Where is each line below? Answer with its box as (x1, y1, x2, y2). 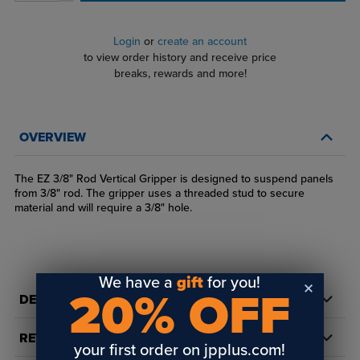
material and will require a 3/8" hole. (14, 201, 192, 215)
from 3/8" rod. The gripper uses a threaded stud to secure (14, 186, 305, 201)
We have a (99, 272, 178, 292)
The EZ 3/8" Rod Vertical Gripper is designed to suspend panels (14, 172, 333, 186)
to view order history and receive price (84, 51, 276, 65)
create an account (157, 35, 247, 49)
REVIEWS (18, 330, 76, 347)
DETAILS (18, 292, 70, 309)
